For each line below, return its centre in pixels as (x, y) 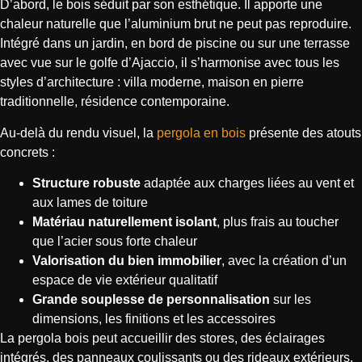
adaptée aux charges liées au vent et (247, 183)
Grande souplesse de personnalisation (151, 300)
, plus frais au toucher (278, 222)
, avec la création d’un (284, 261)
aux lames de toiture (90, 203)
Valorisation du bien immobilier (127, 261)
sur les (290, 300)
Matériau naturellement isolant (124, 222)
